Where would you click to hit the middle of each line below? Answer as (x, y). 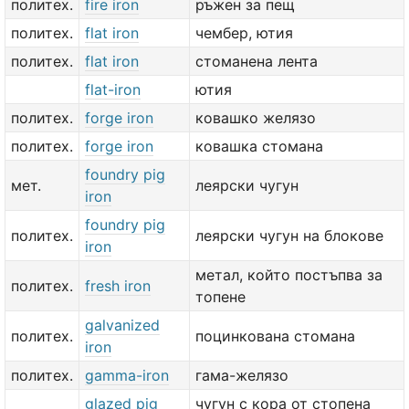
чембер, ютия (244, 33)
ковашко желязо (256, 118)
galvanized (122, 325)
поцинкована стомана (275, 336)
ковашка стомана (259, 146)
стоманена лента (257, 61)
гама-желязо (242, 375)
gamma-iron (127, 375)
